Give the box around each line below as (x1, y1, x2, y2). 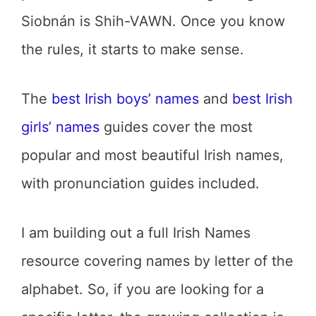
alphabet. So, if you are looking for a (21, 281, 264, 298)
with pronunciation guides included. (21, 175, 260, 192)
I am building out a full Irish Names (21, 224, 250, 241)
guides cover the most (99, 119, 253, 135)
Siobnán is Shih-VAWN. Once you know (21, 13, 285, 30)
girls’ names (21, 119, 99, 135)
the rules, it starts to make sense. (21, 41, 244, 58)
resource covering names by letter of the (21, 253, 293, 269)
